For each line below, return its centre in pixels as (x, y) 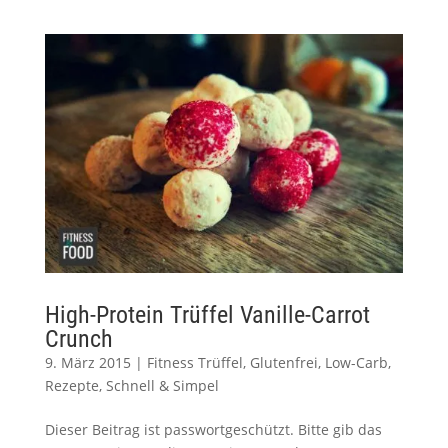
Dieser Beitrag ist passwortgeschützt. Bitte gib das (213, 430)
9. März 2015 (87, 363)
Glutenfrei (283, 363)
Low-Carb (356, 363)
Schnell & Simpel (162, 386)
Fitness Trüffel (194, 363)
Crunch (78, 339)
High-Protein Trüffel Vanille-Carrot (207, 315)
